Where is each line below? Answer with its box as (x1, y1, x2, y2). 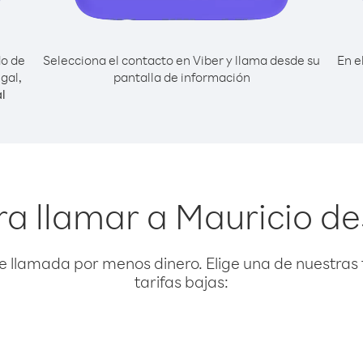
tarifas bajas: (135, 271, 228, 292)
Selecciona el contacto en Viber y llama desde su (43, 52, 320, 68)
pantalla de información (113, 69, 250, 85)
